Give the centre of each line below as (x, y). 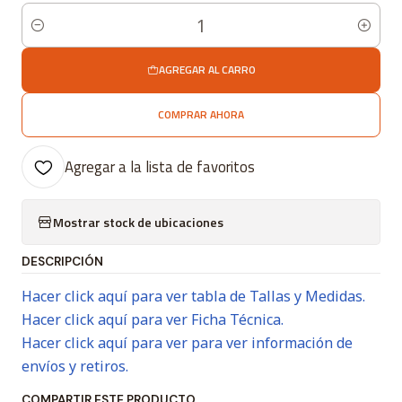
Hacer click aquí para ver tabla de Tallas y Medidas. (193, 297)
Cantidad (48, 35)
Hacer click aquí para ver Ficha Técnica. (153, 320)
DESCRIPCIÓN (62, 262)
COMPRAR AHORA (201, 115)
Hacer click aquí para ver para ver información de (187, 343)
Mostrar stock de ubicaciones (138, 222)
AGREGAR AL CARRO (207, 70)
